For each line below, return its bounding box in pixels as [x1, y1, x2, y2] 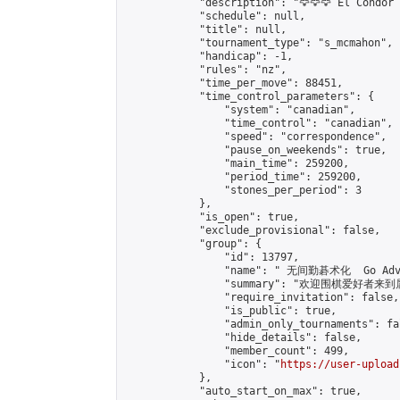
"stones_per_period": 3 [124, 184, 362, 196]
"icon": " [124, 358, 280, 371]
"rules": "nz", [124, 63, 287, 76]
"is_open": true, [124, 211, 299, 223]
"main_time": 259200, [124, 157, 349, 170]
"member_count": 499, [124, 345, 349, 357]
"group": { [124, 237, 262, 250]
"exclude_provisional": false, [124, 224, 380, 237]
